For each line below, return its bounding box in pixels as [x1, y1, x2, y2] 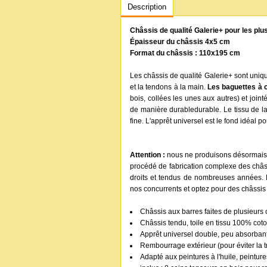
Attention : [130, 151, 165, 159]
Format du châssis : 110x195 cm [130, 49, 240, 57]
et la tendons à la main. [130, 83, 208, 91]
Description [128, 2, 166, 11]
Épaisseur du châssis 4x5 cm [130, 38, 230, 46]
